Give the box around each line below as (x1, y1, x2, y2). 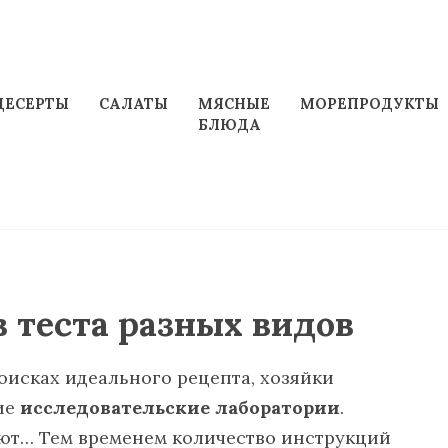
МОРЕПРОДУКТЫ (299, 95, 439, 113)
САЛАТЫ (98, 95, 168, 113)
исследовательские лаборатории (20, 396, 340, 420)
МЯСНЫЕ (197, 95, 270, 113)
